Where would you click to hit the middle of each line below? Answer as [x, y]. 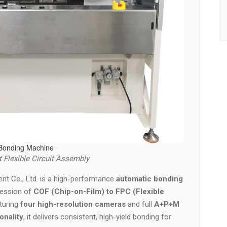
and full [140, 204]
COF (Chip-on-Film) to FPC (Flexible [99, 192]
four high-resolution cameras [73, 204]
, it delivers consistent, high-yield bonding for [97, 217]
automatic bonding [149, 179]
